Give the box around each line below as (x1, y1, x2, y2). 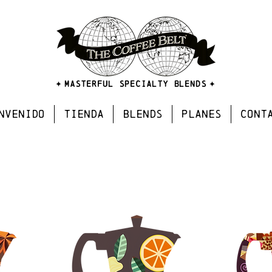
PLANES (182, 107, 222, 120)
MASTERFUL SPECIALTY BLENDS (64, 79, 206, 89)
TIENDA (64, 107, 104, 120)
